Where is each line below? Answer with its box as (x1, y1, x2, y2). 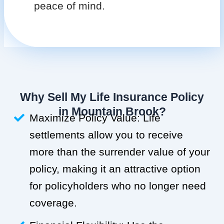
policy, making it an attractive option (29, 162, 201, 174)
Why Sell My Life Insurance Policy (20, 90, 204, 103)
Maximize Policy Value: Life (29, 111, 161, 123)
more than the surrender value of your (29, 145, 210, 157)
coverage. (29, 196, 77, 208)
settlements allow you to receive (29, 128, 183, 140)
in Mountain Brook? (58, 105, 166, 118)
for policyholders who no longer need (29, 179, 206, 191)
